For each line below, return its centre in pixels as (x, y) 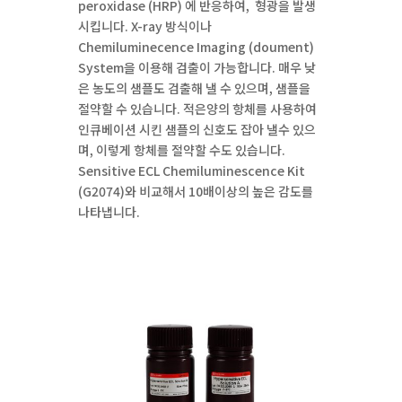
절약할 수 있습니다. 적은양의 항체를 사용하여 (198, 109)
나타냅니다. (109, 212)
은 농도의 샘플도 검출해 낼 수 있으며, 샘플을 (195, 88)
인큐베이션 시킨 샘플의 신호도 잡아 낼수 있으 (197, 129)
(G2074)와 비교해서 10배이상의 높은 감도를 (196, 191)
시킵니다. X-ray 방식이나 (145, 26)
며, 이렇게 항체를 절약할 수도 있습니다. (182, 150)
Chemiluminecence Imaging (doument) (197, 47)
